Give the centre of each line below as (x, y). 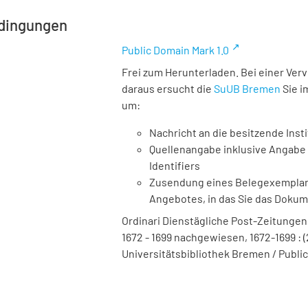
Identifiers (175, 165)
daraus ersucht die (168, 88)
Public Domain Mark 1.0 (175, 50)
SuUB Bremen (247, 88)
